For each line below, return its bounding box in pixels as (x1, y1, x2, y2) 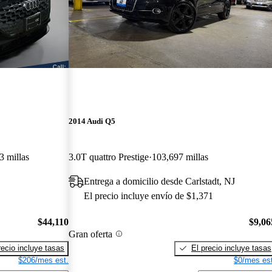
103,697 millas (152, 152, 209, 163)
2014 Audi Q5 (69, 117, 116, 126)
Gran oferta (69, 228, 113, 239)
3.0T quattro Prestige (69, 152, 149, 163)
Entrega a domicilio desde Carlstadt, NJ (84, 176, 236, 187)
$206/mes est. (18, 255, 69, 265)
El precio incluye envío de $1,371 (84, 191, 214, 202)
